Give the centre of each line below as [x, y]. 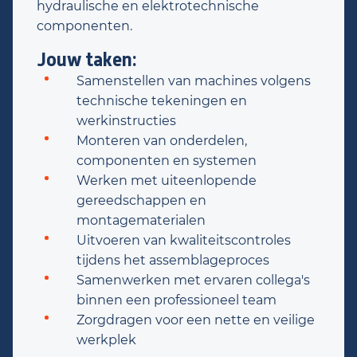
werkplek [106, 340]
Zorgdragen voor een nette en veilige [196, 320]
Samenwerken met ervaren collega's [193, 280]
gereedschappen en [141, 200]
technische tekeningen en [162, 101]
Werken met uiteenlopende [167, 180]
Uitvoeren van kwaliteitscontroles [184, 240]
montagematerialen [141, 220]
